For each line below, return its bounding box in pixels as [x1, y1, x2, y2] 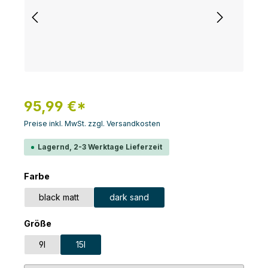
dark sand [109, 192, 149, 203]
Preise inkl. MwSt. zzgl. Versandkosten [24, 119, 160, 129]
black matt [39, 192, 79, 203]
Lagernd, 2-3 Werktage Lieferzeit [38, 142, 162, 152]
